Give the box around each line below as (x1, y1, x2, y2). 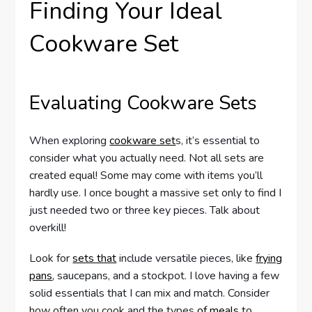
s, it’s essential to (175, 133, 260, 149)
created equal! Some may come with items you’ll (29, 168, 263, 184)
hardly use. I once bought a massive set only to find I (29, 185, 282, 201)
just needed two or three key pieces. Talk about (29, 203, 260, 219)
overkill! (29, 220, 67, 236)
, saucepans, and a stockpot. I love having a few (52, 268, 280, 284)
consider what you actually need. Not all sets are (29, 150, 265, 166)
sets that (72, 251, 117, 267)
